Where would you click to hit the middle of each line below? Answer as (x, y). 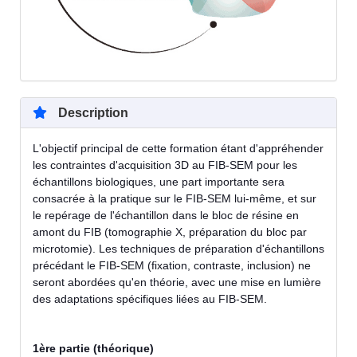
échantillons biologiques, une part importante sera (159, 181)
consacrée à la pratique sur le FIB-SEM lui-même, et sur (175, 198)
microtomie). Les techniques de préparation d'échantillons (178, 248)
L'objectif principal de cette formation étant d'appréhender (178, 148)
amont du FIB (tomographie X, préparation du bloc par (170, 231)
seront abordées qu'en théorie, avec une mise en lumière (177, 282)
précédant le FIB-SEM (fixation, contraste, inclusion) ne (172, 265)
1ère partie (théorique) (93, 348)
